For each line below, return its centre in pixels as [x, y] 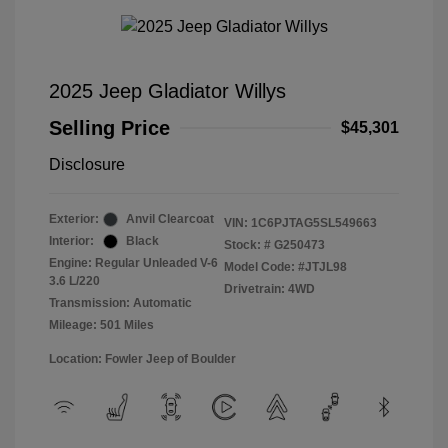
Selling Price [109, 128]
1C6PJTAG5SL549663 [314, 223]
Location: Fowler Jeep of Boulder [142, 359]
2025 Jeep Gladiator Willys [167, 91]
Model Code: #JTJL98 [285, 267]
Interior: [71, 241]
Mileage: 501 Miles [101, 325]
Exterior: [74, 219]
